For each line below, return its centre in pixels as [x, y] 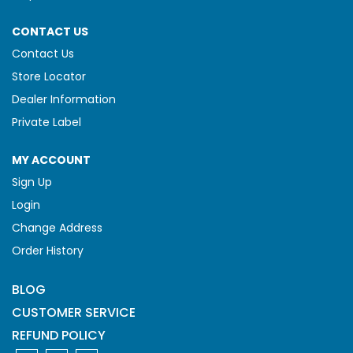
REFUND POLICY [59, 336]
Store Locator [49, 77]
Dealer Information [64, 100]
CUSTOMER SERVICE [74, 313]
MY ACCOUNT [51, 160]
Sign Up [32, 182]
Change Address [57, 228]
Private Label [46, 123]
